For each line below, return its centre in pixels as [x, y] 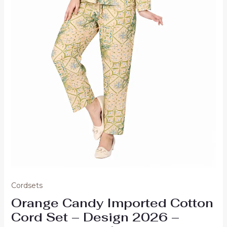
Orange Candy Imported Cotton [112, 203]
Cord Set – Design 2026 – [95, 217]
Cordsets [27, 185]
